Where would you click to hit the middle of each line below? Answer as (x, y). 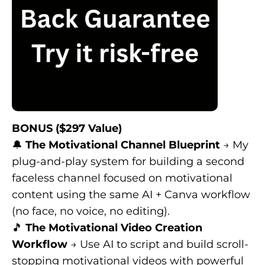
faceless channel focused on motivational (122, 178)
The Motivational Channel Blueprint (123, 145)
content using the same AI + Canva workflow (131, 195)
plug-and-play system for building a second (128, 162)
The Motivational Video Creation (114, 228)
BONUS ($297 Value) (67, 129)
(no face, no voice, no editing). (91, 211)
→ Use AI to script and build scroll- (158, 245)
